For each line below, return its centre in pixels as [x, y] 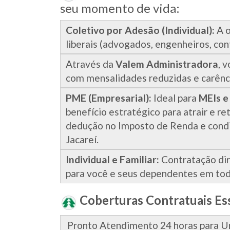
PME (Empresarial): [109, 98]
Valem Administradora [167, 64]
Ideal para [175, 98]
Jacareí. [82, 140]
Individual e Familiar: [112, 160]
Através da [91, 64]
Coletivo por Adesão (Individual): [140, 30]
